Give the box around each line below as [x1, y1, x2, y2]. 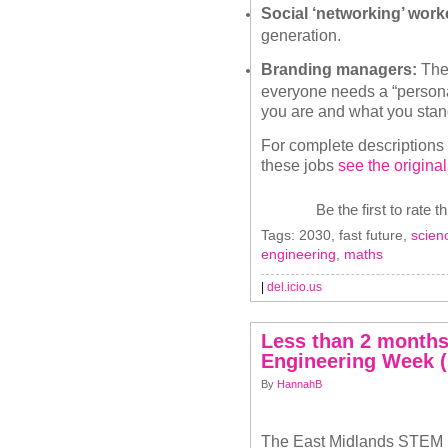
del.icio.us [267, 280, 322, 294]
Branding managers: [261, 60, 417, 78]
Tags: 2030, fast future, [261, 227, 411, 243]
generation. [261, 26, 341, 42]
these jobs [261, 156, 338, 174]
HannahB [277, 378, 322, 390]
